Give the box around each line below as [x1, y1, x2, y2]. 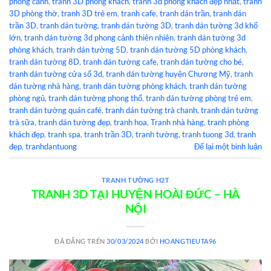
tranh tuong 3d [182, 129, 233, 140]
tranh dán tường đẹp [38, 117, 110, 128]
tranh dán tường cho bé [160, 57, 242, 67]
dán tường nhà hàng [9, 81, 79, 91]
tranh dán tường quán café [9, 105, 102, 116]
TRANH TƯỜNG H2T [101, 175, 170, 184]
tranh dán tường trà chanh [105, 105, 197, 116]
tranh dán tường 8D [9, 57, 79, 67]
